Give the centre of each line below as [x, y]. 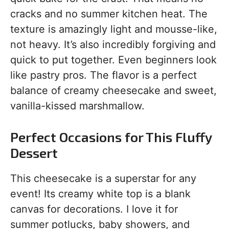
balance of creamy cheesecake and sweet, [113, 90]
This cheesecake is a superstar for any [103, 178]
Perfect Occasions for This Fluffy [111, 137]
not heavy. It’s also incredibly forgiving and [113, 44]
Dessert [34, 153]
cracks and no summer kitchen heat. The [109, 14]
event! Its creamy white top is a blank [100, 194]
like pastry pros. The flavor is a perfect [104, 75]
